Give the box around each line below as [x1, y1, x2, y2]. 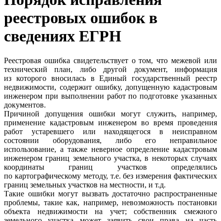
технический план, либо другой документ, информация [4, 65, 217, 74]
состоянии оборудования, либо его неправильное [4, 136, 217, 145]
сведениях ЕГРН [4, 27, 121, 45]
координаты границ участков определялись [4, 162, 217, 171]
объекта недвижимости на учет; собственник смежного [4, 207, 217, 216]
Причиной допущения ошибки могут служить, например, [4, 109, 217, 118]
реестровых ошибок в [4, 9, 157, 27]
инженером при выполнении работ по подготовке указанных [4, 91, 217, 100]
